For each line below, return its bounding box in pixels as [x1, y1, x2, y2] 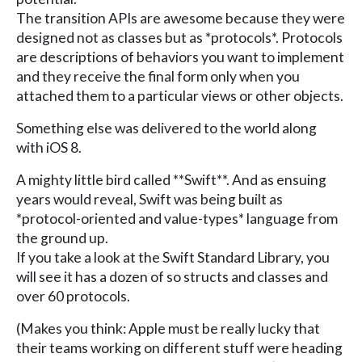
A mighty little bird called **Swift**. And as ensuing [16, 170, 326, 188]
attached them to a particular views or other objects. [16, 86, 343, 104]
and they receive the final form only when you [16, 67, 300, 85]
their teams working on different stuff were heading [16, 339, 343, 356]
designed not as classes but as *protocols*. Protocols [16, 28, 343, 46]
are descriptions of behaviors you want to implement [16, 48, 344, 65]
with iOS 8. [16, 138, 82, 156]
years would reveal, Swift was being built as [16, 190, 283, 208]
